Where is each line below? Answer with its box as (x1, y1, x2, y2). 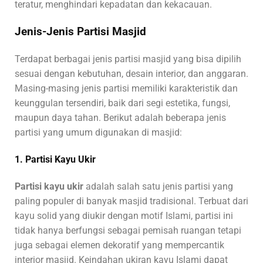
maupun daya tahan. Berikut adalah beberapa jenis (15, 112, 226, 123)
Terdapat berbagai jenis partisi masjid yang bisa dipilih (15, 53, 241, 65)
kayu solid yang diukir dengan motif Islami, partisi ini (15, 210, 233, 222)
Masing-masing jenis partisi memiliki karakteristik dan (15, 82, 238, 94)
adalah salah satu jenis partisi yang (83, 181, 233, 193)
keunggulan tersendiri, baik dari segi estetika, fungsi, (15, 97, 230, 109)
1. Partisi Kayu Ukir (15, 154, 96, 166)
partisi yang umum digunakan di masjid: (15, 126, 182, 138)
